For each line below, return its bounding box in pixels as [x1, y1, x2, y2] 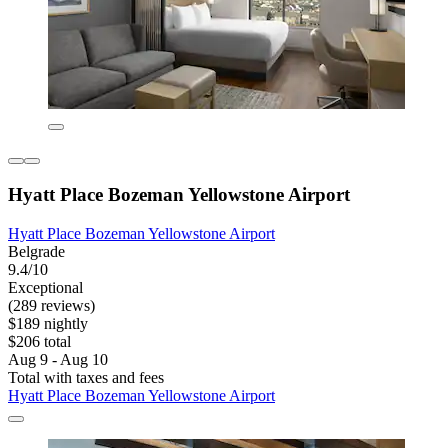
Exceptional [8, 278, 83, 296]
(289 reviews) [8, 296, 95, 314]
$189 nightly [8, 314, 88, 332]
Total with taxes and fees [8, 368, 164, 386]
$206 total [8, 332, 71, 350]
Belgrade [8, 242, 65, 260]
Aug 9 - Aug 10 [8, 350, 108, 368]
